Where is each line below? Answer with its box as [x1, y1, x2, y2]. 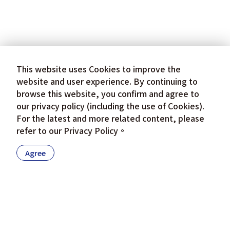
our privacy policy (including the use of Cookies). [16, 100, 204, 112]
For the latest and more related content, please [16, 112, 204, 124]
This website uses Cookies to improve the [16, 63, 181, 75]
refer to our [16, 124, 64, 137]
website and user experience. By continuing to [16, 75, 198, 87]
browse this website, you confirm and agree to [16, 87, 199, 100]
